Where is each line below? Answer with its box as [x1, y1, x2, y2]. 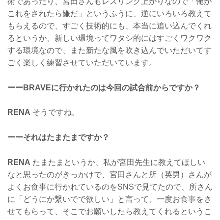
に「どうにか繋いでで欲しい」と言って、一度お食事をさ [7, 194, 212, 203]
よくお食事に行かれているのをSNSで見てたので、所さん [7, 182, 213, 191]
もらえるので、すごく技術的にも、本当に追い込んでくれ [7, 22, 212, 30]
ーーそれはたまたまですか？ [7, 133, 110, 141]
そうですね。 [30, 108, 80, 117]
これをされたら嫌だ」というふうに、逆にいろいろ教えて [7, 9, 212, 18]
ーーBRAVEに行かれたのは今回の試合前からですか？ [7, 83, 200, 92]
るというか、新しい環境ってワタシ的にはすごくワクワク [7, 34, 212, 43]
